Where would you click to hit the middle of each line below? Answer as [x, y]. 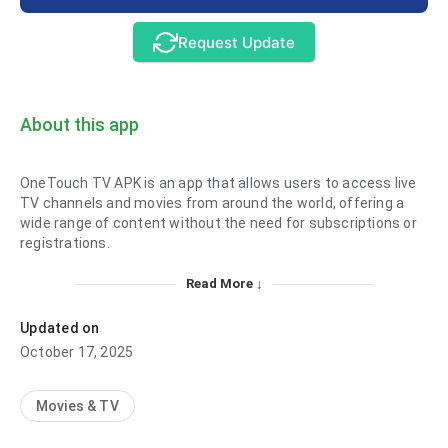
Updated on [60, 328]
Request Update [236, 42]
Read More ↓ [224, 284]
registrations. [65, 243]
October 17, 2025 [77, 352]
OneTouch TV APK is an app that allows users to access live [218, 183]
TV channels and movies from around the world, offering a [212, 203]
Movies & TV [77, 406]
